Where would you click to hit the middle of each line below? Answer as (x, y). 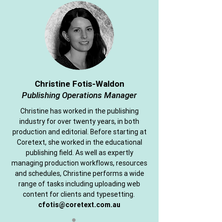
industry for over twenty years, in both (79, 121)
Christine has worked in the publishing (79, 111)
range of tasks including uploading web (79, 184)
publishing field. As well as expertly (79, 153)
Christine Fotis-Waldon (79, 84)
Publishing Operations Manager (79, 95)
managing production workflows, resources (79, 163)
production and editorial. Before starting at (79, 132)
